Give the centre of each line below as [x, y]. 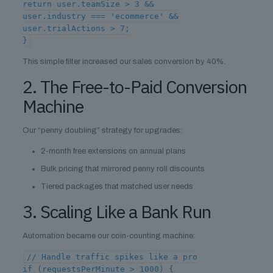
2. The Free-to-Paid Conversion [134, 87]
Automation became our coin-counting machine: [108, 236]
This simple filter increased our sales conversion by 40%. [124, 62]
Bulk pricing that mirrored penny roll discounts [122, 169]
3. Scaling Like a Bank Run [116, 211]
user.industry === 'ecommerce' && [100, 16]
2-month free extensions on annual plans [113, 151]
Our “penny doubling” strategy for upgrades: [102, 130]
